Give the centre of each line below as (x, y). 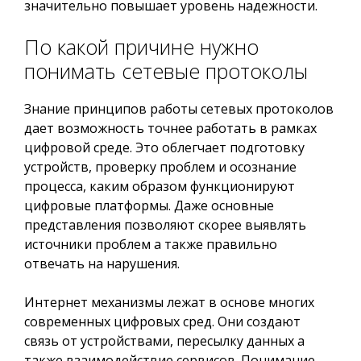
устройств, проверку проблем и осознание (160, 167)
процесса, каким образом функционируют (160, 186)
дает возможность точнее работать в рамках (170, 128)
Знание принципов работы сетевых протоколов (179, 109)
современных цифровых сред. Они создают (162, 322)
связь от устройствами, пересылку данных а (164, 341)
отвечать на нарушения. (102, 263)
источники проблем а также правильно (151, 244)
